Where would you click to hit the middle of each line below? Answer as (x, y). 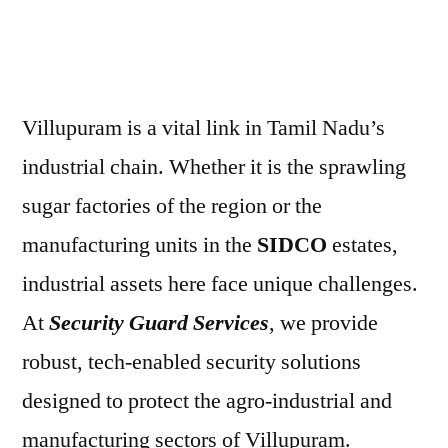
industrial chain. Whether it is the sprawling (214, 167)
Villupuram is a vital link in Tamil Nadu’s (203, 128)
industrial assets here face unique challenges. (220, 284)
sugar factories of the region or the (172, 206)
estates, (362, 245)
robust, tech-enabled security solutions (191, 362)
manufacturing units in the (139, 245)
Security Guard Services (159, 323)
